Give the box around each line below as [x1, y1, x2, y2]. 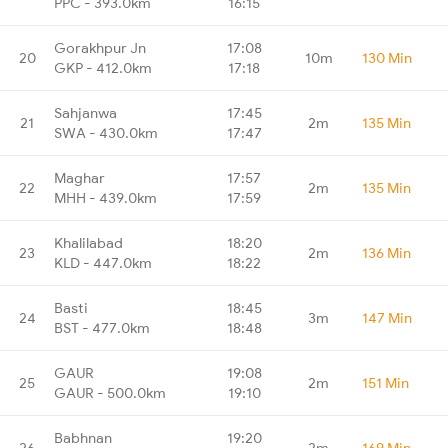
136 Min [362, 243, 411, 262]
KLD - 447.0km [54, 253, 152, 272]
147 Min [362, 308, 412, 327]
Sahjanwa [54, 103, 117, 122]
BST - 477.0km [54, 318, 150, 337]
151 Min [362, 373, 409, 392]
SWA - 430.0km [54, 123, 158, 142]
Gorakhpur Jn [54, 38, 146, 57]
